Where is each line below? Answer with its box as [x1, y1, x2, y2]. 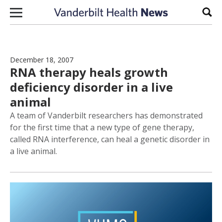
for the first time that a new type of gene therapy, [10, 122, 194, 133]
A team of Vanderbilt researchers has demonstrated [10, 110, 203, 121]
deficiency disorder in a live [10, 79, 173, 95]
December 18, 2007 [10, 55, 73, 64]
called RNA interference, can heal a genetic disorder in [10, 134, 210, 145]
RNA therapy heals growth [10, 64, 168, 80]
